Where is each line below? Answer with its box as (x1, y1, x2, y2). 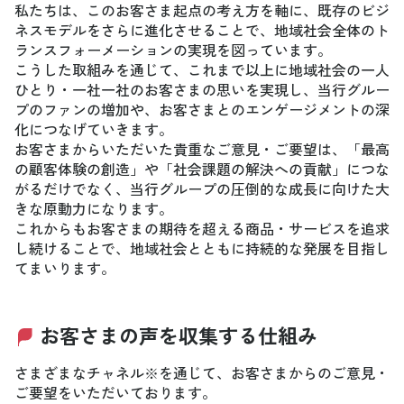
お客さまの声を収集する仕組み (40, 320, 317, 349)
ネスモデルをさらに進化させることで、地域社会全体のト (14, 19, 390, 41)
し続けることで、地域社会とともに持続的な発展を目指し (14, 237, 390, 259)
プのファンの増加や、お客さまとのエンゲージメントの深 (14, 98, 390, 120)
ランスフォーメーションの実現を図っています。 (14, 39, 332, 60)
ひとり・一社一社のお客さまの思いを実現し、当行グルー (14, 78, 390, 100)
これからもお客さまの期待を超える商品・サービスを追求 (14, 217, 390, 239)
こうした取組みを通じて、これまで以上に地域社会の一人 (14, 59, 390, 80)
